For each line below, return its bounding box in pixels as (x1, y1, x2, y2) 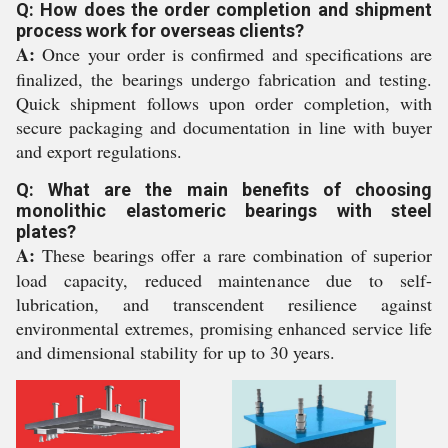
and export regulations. (16, 139, 182, 163)
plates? (16, 221, 76, 242)
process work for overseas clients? (16, 20, 304, 41)
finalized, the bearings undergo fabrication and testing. (16, 67, 432, 91)
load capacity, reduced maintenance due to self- (16, 268, 432, 292)
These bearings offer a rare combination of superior (35, 243, 432, 267)
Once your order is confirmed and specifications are (35, 42, 432, 66)
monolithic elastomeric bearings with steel (16, 200, 432, 221)
